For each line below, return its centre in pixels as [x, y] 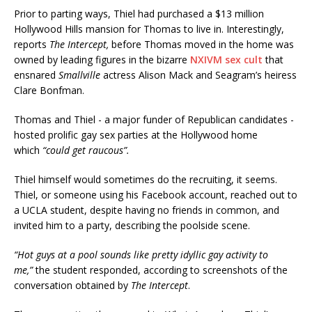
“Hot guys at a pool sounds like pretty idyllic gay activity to [141, 255]
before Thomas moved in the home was [203, 45]
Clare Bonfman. [49, 91]
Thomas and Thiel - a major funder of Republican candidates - [154, 120]
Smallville [79, 75]
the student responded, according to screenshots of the [160, 270]
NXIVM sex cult [226, 60]
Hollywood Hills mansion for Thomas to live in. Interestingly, [149, 29]
